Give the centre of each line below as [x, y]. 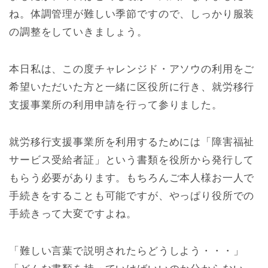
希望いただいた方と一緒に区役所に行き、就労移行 [132, 87]
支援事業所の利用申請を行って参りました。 [116, 105]
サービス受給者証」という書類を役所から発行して [132, 160]
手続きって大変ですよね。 [73, 214]
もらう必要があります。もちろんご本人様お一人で [132, 178]
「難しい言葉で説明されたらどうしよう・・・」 [127, 251]
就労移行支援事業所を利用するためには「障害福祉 [132, 142]
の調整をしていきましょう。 [78, 32]
